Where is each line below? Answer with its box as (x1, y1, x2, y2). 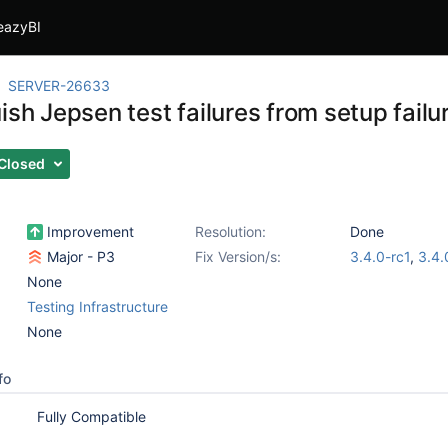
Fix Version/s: (195, 248, 281, 265)
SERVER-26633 (8, 77, 110, 94)
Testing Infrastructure (27, 298, 168, 315)
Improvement (43, 223, 134, 240)
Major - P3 (43, 248, 115, 265)
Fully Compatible (37, 408, 146, 425)
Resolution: (195, 223, 266, 240)
